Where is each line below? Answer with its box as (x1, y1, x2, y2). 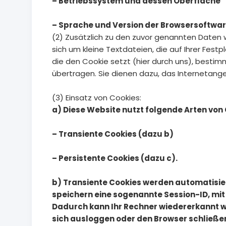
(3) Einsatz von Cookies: (52, 92, 141, 103)
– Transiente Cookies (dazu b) (52, 129, 174, 140)
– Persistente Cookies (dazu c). (52, 153, 178, 164)
